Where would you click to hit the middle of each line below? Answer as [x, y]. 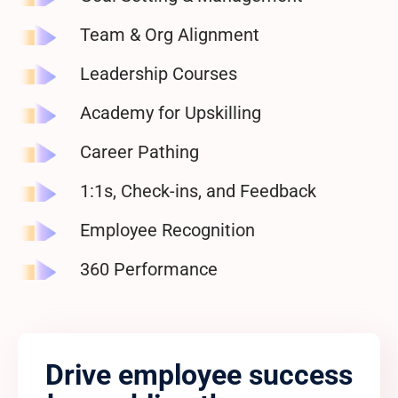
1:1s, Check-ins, [143, 191]
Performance [166, 269]
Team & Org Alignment [170, 35]
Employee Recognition [167, 230]
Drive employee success [199, 375]
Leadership [126, 74]
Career [109, 152]
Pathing [168, 152]
